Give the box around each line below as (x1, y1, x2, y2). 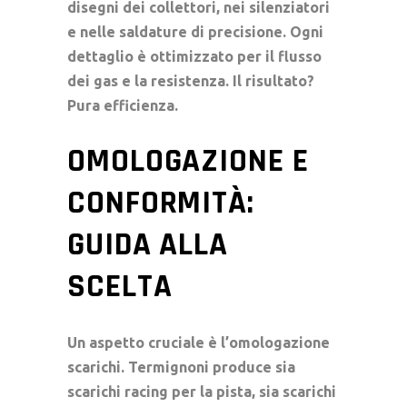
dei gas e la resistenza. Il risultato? (67, 73, 314, 90)
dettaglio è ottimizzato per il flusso (67, 48, 322, 65)
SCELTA (67, 266, 173, 308)
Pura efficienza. (67, 97, 178, 114)
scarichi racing (67, 383, 168, 401)
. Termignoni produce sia (121, 359, 295, 376)
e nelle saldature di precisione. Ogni (67, 24, 323, 41)
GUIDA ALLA (67, 224, 228, 266)
